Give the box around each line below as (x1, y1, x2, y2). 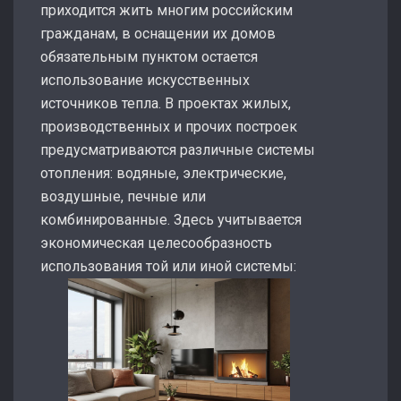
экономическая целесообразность (40, 235, 272, 252)
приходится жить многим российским (40, 2, 293, 19)
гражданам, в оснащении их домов (40, 25, 276, 42)
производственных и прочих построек (40, 118, 297, 135)
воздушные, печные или (40, 188, 206, 205)
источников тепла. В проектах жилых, (40, 95, 291, 112)
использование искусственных (40, 72, 250, 89)
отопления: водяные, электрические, (40, 165, 286, 182)
